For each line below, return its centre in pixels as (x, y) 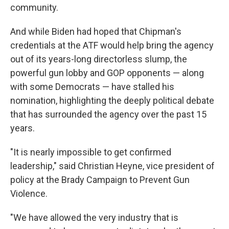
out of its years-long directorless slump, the (99, 59)
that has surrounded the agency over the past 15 (108, 114)
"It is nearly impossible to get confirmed (91, 152)
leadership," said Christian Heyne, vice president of (112, 166)
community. (34, 8)
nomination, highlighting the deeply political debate (112, 101)
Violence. (29, 194)
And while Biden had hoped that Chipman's (96, 32)
